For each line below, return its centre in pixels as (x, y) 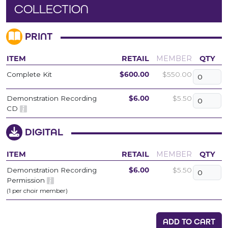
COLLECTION (51, 9)
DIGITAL (43, 132)
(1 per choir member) (37, 190)
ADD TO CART (189, 221)
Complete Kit (29, 74)
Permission (27, 180)
